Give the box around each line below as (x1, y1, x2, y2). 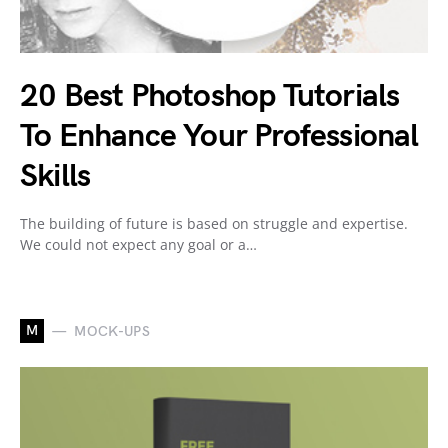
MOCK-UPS (74, 322, 151, 340)
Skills (20, 157, 91, 197)
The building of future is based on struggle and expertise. (20, 214, 408, 234)
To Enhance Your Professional (20, 117, 419, 157)
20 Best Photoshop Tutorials (20, 77, 400, 117)
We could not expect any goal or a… (20, 235, 257, 255)
